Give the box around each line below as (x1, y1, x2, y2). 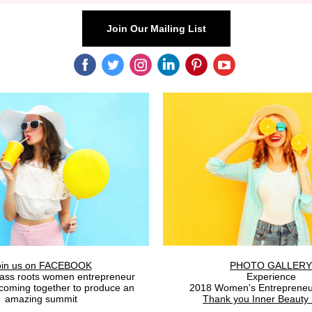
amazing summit (5, 293, 77, 304)
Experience (246, 271, 296, 282)
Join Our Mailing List (106, 23, 206, 34)
